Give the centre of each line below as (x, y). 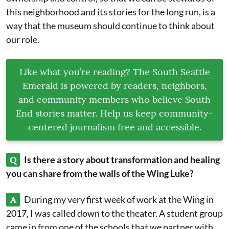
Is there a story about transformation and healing (122, 159)
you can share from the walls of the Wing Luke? (100, 173)
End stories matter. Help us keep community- (114, 113)
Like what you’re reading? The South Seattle (114, 72)
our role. (23, 39)
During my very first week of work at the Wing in (119, 199)
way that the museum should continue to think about (110, 26)
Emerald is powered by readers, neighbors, (114, 86)
